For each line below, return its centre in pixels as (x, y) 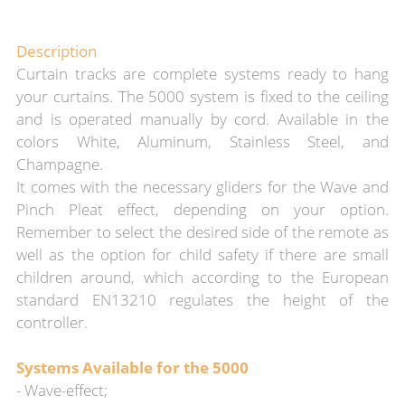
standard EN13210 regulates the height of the (202, 299)
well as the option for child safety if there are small (202, 254)
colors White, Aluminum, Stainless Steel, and (202, 141)
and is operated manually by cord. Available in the (202, 118)
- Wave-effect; (61, 390)
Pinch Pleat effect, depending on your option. (202, 209)
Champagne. (59, 164)
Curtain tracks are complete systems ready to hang (202, 73)
